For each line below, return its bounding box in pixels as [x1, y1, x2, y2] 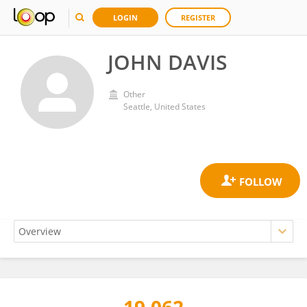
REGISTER [181, 12, 215, 23]
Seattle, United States [123, 101, 206, 112]
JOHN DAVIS [108, 48, 228, 76]
